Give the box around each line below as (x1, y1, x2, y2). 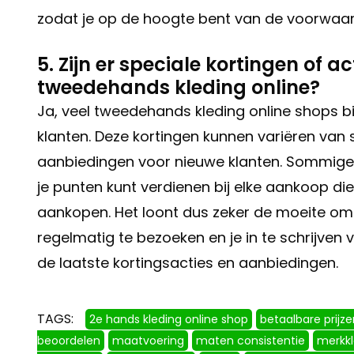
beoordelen (37, 333, 100, 349)
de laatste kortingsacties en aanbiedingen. (37, 253, 338, 273)
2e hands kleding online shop (89, 311, 248, 328)
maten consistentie (196, 333, 305, 349)
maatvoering (112, 333, 184, 349)
